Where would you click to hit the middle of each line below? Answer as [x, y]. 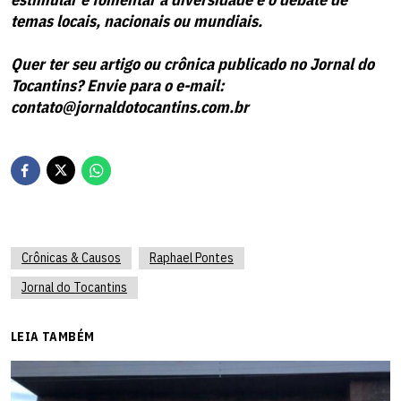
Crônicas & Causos [71, 257]
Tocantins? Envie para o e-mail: [117, 85]
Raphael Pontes [192, 257]
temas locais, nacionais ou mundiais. [137, 21]
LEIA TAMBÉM [53, 336]
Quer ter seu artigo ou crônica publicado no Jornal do [192, 64]
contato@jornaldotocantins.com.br [130, 107]
